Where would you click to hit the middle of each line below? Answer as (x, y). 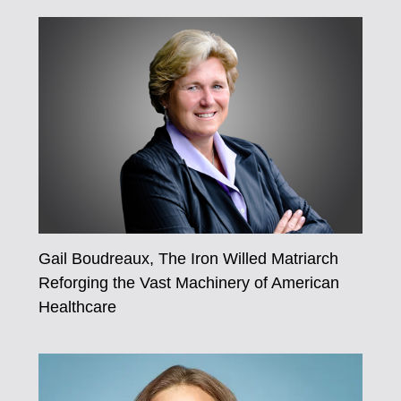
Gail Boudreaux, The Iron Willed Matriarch (188, 258)
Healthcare (77, 306)
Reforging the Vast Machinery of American (188, 282)
